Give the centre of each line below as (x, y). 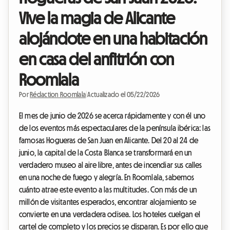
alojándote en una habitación (113, 39)
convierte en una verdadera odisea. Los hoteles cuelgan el (110, 214)
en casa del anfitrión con (97, 59)
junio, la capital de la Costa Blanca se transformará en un (106, 153)
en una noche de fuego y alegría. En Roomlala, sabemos (107, 177)
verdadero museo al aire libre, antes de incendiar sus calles (111, 165)
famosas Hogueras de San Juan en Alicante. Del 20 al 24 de (109, 140)
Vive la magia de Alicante (97, 18)
